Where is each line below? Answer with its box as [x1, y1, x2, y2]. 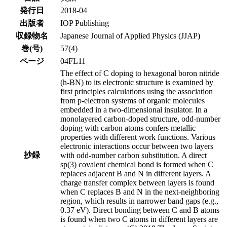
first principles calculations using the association [60, 87, 213, 96]
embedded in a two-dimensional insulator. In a [60, 105, 207, 114]
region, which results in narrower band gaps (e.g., [60, 196, 218, 205]
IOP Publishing [60, 18, 109, 27]
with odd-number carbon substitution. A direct [60, 150, 207, 160]
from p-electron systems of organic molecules [60, 96, 205, 105]
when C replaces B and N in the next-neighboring [60, 187, 219, 196]
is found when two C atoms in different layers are [60, 214, 218, 223]
